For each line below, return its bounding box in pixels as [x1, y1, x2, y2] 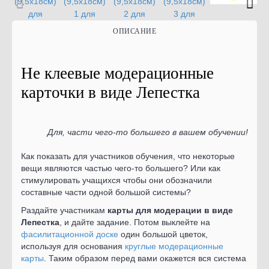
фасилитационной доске [21, 229, 118, 239]
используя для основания [21, 241, 125, 251]
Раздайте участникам [21, 205, 107, 215]
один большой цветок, [118, 229, 208, 239]
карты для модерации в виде [107, 205, 233, 215]
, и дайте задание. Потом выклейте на [59, 217, 210, 227]
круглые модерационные [125, 241, 223, 251]
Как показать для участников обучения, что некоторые [21, 151, 235, 161]
